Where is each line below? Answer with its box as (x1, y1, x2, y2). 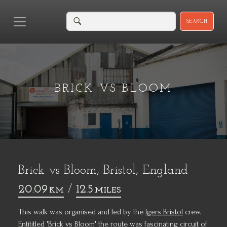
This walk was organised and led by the (18, 207, 145, 217)
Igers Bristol (145, 207, 183, 217)
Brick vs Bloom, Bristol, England (18, 164, 188, 177)
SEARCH (186, 18, 208, 24)
